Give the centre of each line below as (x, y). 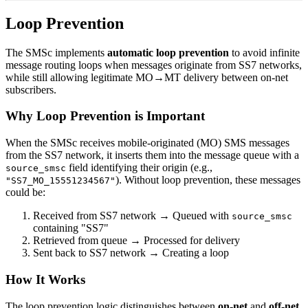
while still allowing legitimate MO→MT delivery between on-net (147, 77)
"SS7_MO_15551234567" (60, 181)
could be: (25, 192)
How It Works (45, 279)
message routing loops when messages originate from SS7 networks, (154, 65)
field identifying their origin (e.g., (139, 168)
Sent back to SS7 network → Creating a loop (131, 253)
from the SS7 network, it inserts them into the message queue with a (152, 155)
